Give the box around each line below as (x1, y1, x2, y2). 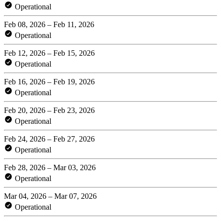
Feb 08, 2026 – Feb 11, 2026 (4, 20, 94, 29)
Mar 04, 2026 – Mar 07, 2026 (4, 191, 97, 200)
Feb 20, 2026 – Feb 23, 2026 (4, 106, 95, 114)
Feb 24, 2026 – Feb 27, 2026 (4, 134, 95, 143)
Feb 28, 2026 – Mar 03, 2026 (4, 163, 96, 172)
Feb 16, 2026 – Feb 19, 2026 (4, 77, 95, 86)
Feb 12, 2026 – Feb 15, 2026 (4, 48, 95, 57)
